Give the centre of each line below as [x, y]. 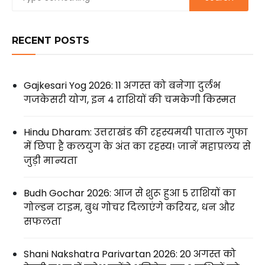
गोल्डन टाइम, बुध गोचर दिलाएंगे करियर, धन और [129, 208]
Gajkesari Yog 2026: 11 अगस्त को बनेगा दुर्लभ [122, 86]
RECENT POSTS [51, 41]
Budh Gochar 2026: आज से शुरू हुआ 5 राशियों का [130, 193]
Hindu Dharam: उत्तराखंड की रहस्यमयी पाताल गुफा [136, 132]
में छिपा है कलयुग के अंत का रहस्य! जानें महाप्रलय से [137, 147]
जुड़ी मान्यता [51, 161]
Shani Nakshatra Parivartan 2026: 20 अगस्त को [130, 254]
